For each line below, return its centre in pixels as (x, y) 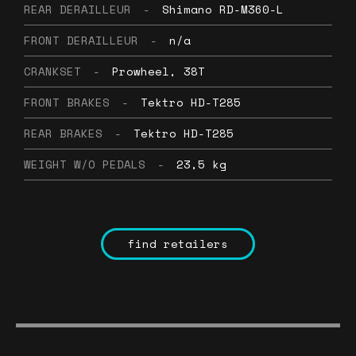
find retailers (178, 243)
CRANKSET (52, 71)
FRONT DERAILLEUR (81, 40)
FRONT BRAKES (67, 102)
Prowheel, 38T (159, 71)
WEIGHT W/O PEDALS (85, 164)
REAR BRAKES (63, 133)
